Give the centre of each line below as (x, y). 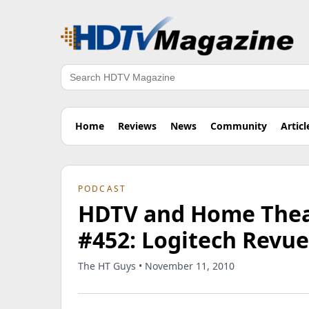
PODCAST (102, 189)
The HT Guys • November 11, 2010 (156, 266)
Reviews (137, 126)
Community (239, 126)
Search (78, 84)
